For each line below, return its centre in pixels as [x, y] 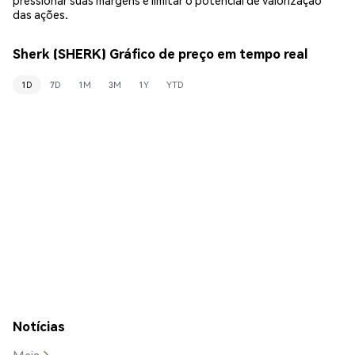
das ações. [40, 14]
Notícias [39, 326]
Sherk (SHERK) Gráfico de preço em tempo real [160, 54]
